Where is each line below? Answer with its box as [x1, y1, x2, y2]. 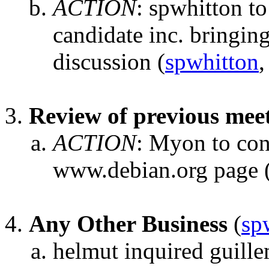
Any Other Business [29, 210, 228, 237]
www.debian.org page [53, 156, 258, 183]
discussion [53, 48, 151, 74]
